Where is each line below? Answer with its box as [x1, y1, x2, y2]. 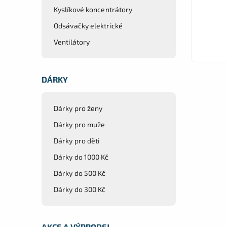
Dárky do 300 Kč [54, 184, 106, 194]
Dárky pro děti [54, 136, 100, 145]
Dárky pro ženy [54, 103, 103, 112]
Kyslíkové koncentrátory [54, 5, 133, 14]
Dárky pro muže [54, 120, 105, 129]
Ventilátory [54, 37, 90, 46]
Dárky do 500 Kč [54, 168, 106, 177]
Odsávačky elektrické [54, 21, 123, 30]
